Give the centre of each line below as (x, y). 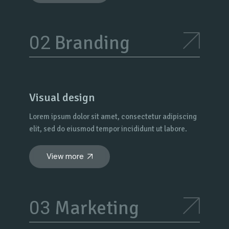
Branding (90, 43)
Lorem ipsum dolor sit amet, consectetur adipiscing (113, 116)
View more (65, 156)
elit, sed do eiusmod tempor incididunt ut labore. (108, 129)
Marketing (95, 208)
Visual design (62, 97)
